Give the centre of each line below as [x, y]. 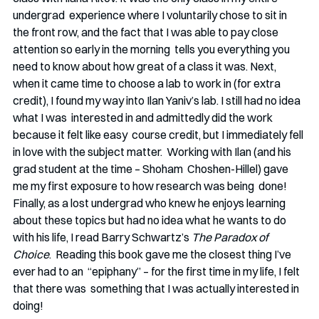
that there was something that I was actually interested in [157, 289]
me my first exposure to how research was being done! [151, 186]
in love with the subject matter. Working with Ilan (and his [153, 152]
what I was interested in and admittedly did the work [144, 118]
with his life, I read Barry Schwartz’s [102, 237]
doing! [28, 306]
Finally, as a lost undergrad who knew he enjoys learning [149, 203]
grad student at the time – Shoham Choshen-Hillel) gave [152, 169]
